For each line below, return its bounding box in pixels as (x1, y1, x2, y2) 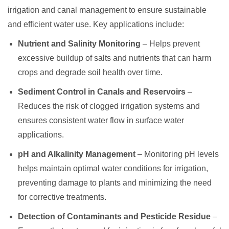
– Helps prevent (141, 39, 200, 48)
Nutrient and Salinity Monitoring (18, 39, 141, 48)
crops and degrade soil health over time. (18, 67, 163, 77)
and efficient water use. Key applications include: (8, 19, 184, 29)
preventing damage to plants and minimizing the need (18, 178, 212, 187)
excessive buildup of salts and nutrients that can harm (18, 53, 211, 62)
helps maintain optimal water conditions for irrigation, (18, 164, 208, 173)
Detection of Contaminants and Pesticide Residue (18, 212, 211, 221)
